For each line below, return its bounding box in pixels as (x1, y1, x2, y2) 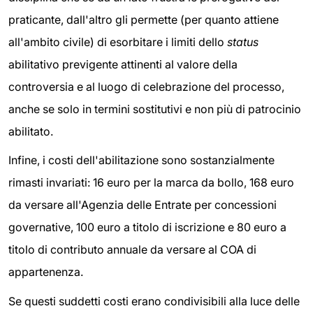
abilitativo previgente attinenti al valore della (8, 57, 238, 71)
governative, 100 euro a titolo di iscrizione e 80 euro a (8, 220, 286, 235)
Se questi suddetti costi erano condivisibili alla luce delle (8, 294, 300, 308)
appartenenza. (8, 265, 83, 279)
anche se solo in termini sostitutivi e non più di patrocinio (8, 101, 301, 116)
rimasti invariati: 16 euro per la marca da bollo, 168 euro (8, 175, 294, 190)
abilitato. (8, 124, 53, 138)
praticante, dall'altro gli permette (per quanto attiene (8, 12, 279, 27)
